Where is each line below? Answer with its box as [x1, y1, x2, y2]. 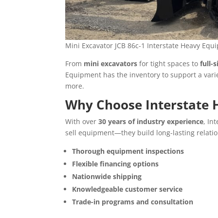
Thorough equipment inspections [72, 146, 184, 156]
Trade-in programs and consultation [72, 197, 194, 207]
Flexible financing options [72, 159, 159, 169]
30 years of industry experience [98, 117, 204, 127]
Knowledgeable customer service [72, 184, 183, 194]
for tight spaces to [137, 59, 200, 69]
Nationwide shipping [72, 172, 142, 182]
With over [65, 117, 99, 127]
